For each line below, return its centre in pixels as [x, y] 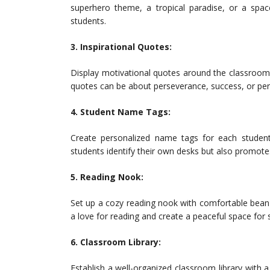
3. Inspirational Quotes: [121, 47]
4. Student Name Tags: [121, 112]
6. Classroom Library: [116, 242]
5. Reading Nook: [107, 177]
